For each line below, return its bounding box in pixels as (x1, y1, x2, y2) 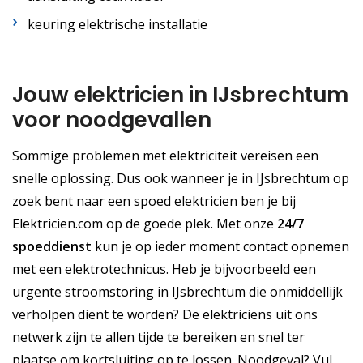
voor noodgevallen (12, 105, 211, 135)
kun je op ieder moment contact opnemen (92, 237, 349, 256)
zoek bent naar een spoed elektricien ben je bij (12, 192, 296, 211)
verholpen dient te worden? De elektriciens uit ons (12, 305, 318, 324)
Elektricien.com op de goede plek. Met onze (12, 215, 277, 233)
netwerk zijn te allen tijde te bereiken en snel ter (12, 328, 305, 347)
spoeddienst (12, 237, 92, 256)
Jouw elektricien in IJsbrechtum (12, 80, 348, 110)
